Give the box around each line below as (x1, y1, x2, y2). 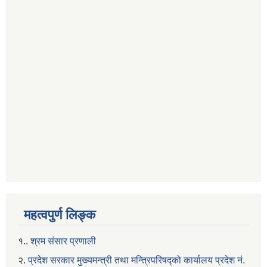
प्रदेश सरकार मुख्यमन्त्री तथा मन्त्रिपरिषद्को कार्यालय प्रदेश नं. (26, 254, 245, 265)
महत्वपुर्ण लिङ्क (24, 207, 95, 222)
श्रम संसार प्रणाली (30, 235, 96, 246)
